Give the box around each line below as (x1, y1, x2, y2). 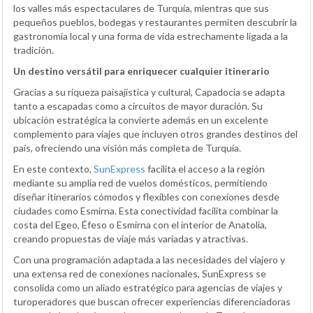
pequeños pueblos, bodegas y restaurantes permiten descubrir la (13, 15, 297, 28)
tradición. (13, 43, 54, 56)
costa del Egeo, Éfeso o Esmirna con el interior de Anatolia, (13, 218, 267, 231)
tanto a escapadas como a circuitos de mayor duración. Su (13, 99, 263, 112)
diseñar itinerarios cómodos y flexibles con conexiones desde (13, 190, 279, 203)
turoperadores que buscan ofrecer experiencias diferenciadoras (13, 295, 291, 307)
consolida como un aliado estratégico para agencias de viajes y (13, 281, 282, 293)
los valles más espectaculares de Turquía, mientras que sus (13, 1, 269, 14)
